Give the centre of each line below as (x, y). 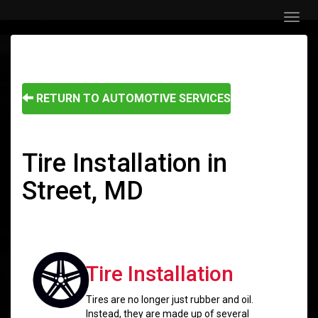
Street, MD (83, 191)
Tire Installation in (125, 163)
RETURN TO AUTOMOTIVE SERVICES (132, 98)
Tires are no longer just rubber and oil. (169, 300)
